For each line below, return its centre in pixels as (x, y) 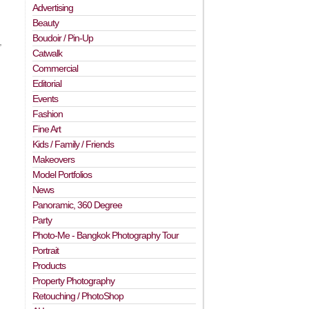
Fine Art (47, 129)
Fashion (48, 114)
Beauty (46, 23)
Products (49, 266)
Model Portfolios (62, 175)
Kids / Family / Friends (73, 144)
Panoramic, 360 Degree (78, 205)
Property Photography (74, 281)
